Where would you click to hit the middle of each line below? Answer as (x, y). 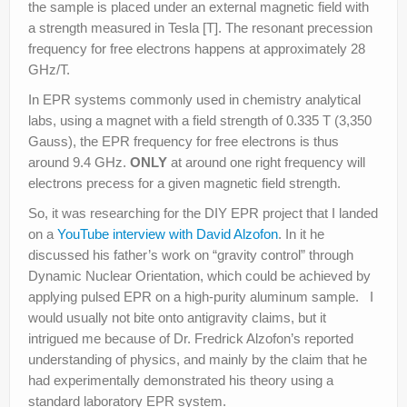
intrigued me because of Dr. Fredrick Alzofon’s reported (191, 338)
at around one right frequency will (266, 162)
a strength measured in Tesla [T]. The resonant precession (200, 27)
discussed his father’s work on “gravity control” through (191, 254)
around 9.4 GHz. (79, 162)
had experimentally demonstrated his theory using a (181, 380)
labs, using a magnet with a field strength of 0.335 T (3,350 (200, 120)
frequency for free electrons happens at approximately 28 (197, 48)
